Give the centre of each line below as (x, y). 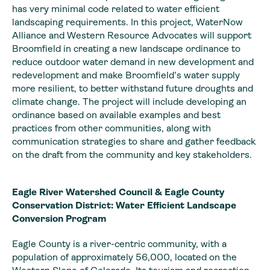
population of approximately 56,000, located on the (124, 257)
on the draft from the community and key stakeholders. (132, 154)
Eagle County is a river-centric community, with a (119, 243)
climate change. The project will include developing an (129, 101)
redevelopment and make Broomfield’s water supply (126, 75)
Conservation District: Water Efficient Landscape (124, 205)
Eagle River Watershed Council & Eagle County (118, 192)
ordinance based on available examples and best (116, 115)
